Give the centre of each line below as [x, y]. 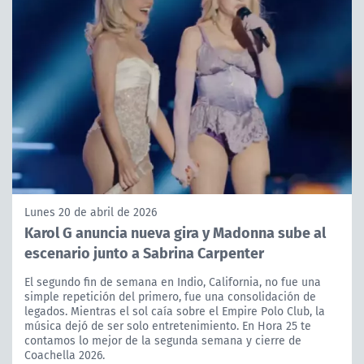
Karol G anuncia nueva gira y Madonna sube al [175, 232]
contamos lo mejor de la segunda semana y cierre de [163, 341]
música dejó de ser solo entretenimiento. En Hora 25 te [168, 326]
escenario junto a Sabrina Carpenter [144, 253]
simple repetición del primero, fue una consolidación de [170, 297]
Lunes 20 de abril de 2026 [91, 212]
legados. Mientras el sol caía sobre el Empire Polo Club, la [175, 312]
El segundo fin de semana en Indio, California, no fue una [173, 282]
